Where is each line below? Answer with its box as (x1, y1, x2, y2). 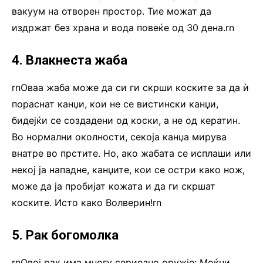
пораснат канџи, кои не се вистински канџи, (12, 98, 218, 110)
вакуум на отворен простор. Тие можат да (12, 5, 211, 18)
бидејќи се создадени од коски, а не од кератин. (12, 114, 240, 127)
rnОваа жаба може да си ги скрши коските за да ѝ (12, 82, 249, 94)
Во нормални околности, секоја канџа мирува (12, 131, 227, 143)
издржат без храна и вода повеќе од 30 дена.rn (12, 22, 234, 34)
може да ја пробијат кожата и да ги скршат (12, 180, 215, 193)
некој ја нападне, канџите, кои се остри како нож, (12, 164, 245, 176)
